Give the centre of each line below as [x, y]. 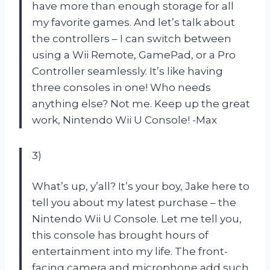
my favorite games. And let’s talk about [133, 22]
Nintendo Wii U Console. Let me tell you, [137, 218]
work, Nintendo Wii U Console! [112, 120]
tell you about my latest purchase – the [134, 202]
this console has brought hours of [120, 235]
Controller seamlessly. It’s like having [127, 71]
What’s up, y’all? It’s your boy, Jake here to [141, 186]
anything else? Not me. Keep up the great [141, 103]
